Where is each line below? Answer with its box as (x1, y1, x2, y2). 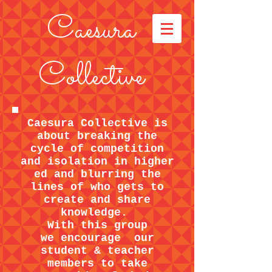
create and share (44, 194, 151, 206)
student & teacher (40, 245, 154, 257)
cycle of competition (30, 143, 164, 155)
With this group (47, 219, 148, 231)
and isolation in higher (20, 155, 174, 168)
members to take (47, 257, 148, 270)
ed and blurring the (33, 168, 161, 180)
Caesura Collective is (27, 117, 168, 129)
